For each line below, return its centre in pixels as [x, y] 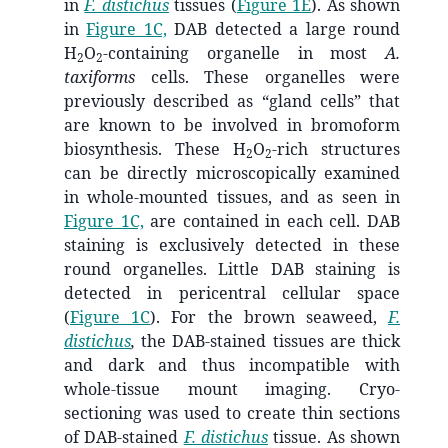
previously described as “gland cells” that [232, 101]
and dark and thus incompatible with [232, 365]
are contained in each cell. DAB [272, 221]
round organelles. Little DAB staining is [232, 269]
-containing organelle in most [244, 53]
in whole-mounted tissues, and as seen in [232, 197]
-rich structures [336, 149]
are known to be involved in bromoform [232, 125]
